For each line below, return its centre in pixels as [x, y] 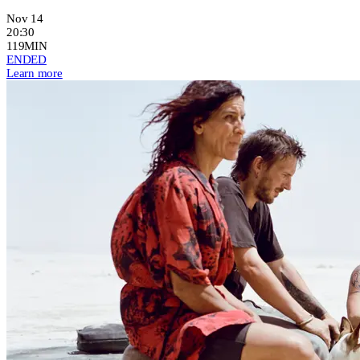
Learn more [35, 73]
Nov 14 [25, 18]
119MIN [27, 45]
